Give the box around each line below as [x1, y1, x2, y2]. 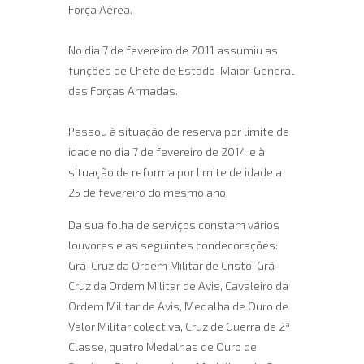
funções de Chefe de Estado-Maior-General [68, 63, 294, 77]
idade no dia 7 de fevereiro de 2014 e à [68, 145, 265, 158]
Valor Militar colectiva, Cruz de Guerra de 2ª [68, 319, 290, 333]
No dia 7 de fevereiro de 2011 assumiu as [68, 43, 278, 57]
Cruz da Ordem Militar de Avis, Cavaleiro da [68, 279, 288, 292]
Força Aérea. [68, 2, 132, 16]
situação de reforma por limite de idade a [68, 165, 282, 179]
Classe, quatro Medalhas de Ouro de [68, 340, 257, 353]
